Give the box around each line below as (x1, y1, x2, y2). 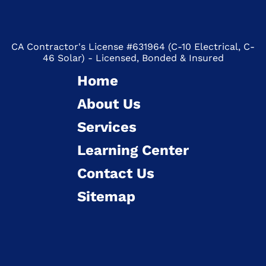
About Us (77, 96, 141, 113)
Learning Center (77, 142, 189, 159)
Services (77, 119, 137, 136)
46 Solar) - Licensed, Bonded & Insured (42, 52, 224, 64)
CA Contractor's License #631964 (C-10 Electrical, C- (11, 41, 255, 53)
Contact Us (77, 165, 154, 182)
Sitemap (77, 188, 135, 205)
